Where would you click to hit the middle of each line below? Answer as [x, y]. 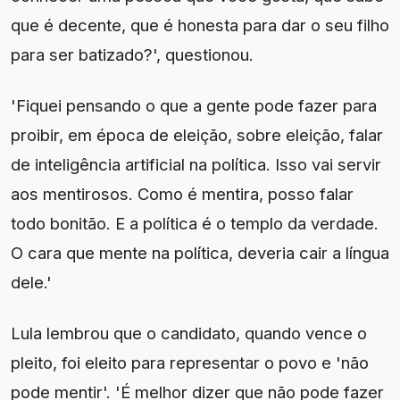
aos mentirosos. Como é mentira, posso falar [182, 194]
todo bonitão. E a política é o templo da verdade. [195, 224]
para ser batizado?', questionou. [132, 55]
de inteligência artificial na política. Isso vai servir [196, 165]
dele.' [31, 283]
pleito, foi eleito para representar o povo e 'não [190, 363]
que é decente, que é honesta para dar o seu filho [200, 25]
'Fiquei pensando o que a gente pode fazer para [194, 106]
